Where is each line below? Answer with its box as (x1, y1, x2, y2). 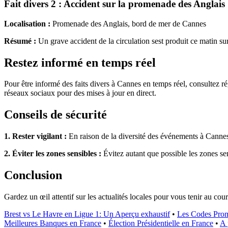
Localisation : (4, 19, 50, 28)
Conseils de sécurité (4, 108, 107, 122)
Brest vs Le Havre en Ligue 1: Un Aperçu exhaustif (4, 210, 170, 219)
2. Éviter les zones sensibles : (4, 149, 101, 158)
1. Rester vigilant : (4, 132, 67, 141)
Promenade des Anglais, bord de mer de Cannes (50, 19, 206, 28)
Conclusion (4, 168, 62, 182)
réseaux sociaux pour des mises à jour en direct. (4, 89, 156, 98)
